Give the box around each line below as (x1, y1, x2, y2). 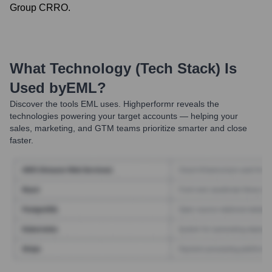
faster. (10, 135, 33, 145)
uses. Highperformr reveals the (98, 99, 219, 109)
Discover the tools (10, 99, 78, 109)
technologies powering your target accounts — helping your (10, 111, 238, 121)
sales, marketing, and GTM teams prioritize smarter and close (10, 123, 247, 133)
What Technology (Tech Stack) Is (10, 60, 237, 76)
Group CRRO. (10, 2, 70, 13)
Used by (10, 80, 66, 96)
